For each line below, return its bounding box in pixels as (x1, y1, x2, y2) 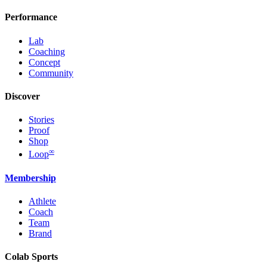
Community (29, 67, 73, 78)
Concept (29, 57, 60, 67)
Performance (5, 12, 57, 23)
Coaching (29, 46, 65, 57)
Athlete (29, 195, 56, 206)
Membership (5, 172, 56, 183)
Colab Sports (5, 252, 58, 262)
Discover (5, 91, 40, 101)
